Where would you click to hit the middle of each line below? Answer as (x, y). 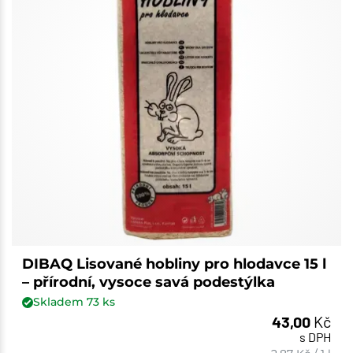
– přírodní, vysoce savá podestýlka (148, 282)
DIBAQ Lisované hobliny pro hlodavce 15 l (174, 264)
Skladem (59, 302)
